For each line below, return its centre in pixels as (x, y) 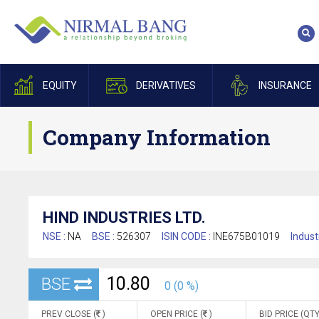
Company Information (157, 137)
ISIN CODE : (187, 236)
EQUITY (59, 85)
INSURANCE (285, 85)
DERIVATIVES (166, 85)
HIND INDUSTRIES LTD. (124, 218)
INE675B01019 (246, 236)
